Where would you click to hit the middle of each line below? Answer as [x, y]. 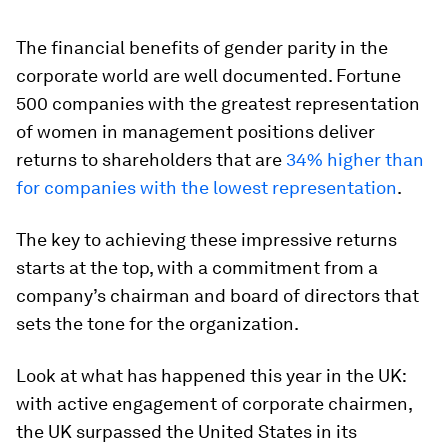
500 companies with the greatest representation [218, 103]
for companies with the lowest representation [206, 187]
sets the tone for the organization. [157, 323]
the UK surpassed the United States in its [186, 431]
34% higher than [355, 159]
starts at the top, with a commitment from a [197, 267]
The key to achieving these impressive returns [206, 239]
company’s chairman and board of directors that [217, 295]
